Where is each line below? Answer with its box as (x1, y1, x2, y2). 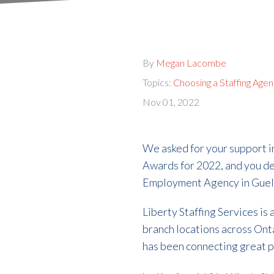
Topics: (143, 76, 174, 88)
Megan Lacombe (156, 56, 227, 68)
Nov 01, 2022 (143, 95, 200, 108)
